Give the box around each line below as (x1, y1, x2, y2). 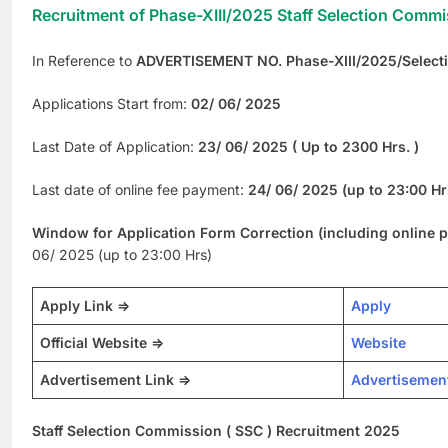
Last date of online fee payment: (32, 180, 248, 198)
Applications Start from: (32, 94, 191, 112)
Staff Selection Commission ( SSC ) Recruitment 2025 (32, 421, 400, 439)
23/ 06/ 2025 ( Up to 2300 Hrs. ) (198, 137, 419, 155)
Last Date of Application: (32, 137, 198, 155)
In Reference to (32, 51, 136, 69)
